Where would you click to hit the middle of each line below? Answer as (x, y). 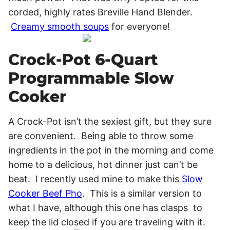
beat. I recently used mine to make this (95, 179)
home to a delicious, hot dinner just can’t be (103, 165)
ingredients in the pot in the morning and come (111, 150)
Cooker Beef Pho (45, 193)
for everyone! (139, 26)
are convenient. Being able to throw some (101, 136)
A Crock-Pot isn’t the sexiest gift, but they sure (110, 121)
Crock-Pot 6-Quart (83, 60)
